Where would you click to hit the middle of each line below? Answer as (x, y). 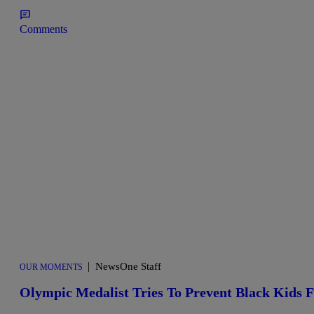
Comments (43, 29)
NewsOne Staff (128, 267)
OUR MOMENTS (51, 267)
